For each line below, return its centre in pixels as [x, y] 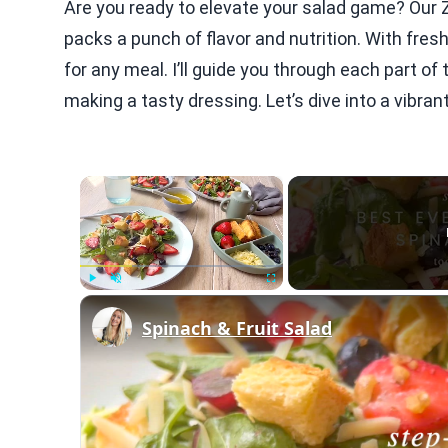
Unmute [129, 299]
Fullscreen [288, 299]
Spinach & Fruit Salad [237, 328]
